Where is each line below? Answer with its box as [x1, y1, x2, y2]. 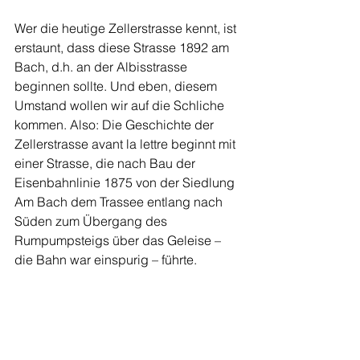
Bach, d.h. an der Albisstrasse [14, 59, 190, 75]
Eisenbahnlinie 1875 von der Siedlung [14, 174, 238, 190]
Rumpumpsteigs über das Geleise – [14, 232, 224, 248]
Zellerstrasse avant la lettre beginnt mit [14, 136, 239, 152]
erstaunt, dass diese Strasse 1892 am [14, 39, 232, 55]
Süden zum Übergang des [14, 213, 170, 229]
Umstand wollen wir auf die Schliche [14, 97, 227, 113]
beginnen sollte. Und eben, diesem [14, 78, 220, 94]
